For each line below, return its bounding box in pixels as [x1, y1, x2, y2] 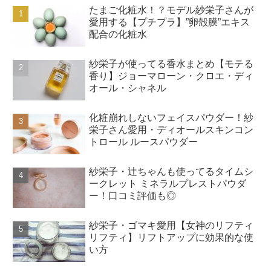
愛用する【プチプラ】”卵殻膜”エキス [89, 16, 250, 27]
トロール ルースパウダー [89, 136, 198, 147]
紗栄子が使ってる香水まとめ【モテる [89, 58, 254, 69]
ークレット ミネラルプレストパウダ [89, 178, 247, 189]
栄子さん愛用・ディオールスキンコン [89, 124, 254, 135]
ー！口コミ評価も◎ [89, 190, 177, 201]
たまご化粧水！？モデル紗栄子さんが [89, 4, 254, 15]
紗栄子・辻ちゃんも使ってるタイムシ [89, 166, 254, 177]
